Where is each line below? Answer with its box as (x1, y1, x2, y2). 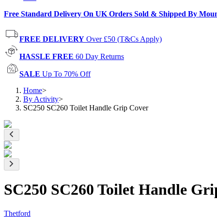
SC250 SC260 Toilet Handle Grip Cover (23, 104, 148, 112)
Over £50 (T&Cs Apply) (86, 35, 162, 43)
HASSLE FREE (19, 52, 74, 61)
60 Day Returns (76, 52, 124, 61)
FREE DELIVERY (19, 35, 84, 43)
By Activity (23, 95, 59, 103)
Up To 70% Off (42, 70, 91, 78)
